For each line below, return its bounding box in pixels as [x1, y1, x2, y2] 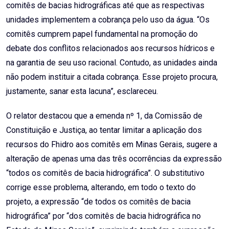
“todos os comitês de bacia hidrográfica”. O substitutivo [6, 168, 204, 178]
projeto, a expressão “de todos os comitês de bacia [6, 197, 191, 207]
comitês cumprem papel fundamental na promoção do [6, 29, 198, 39]
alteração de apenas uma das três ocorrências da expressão [6, 154, 222, 164]
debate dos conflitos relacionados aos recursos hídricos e [6, 43, 215, 54]
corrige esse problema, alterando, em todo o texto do [6, 182, 196, 193]
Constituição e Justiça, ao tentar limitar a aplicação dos [6, 125, 202, 135]
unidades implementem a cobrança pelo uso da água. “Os [6, 15, 210, 25]
